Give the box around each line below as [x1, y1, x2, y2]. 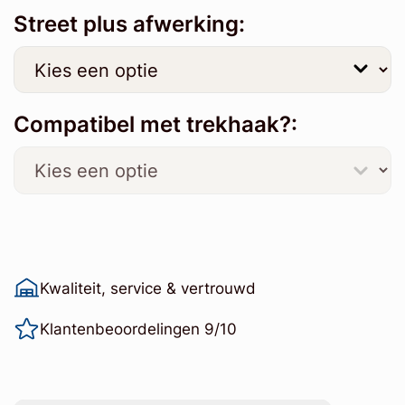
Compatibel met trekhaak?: [14, 111, 297, 138]
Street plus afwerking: [14, 10, 245, 37]
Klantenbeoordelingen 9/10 [39, 319, 237, 338]
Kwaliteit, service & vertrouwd [39, 278, 256, 297]
